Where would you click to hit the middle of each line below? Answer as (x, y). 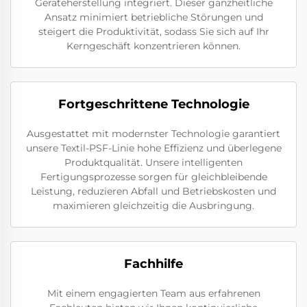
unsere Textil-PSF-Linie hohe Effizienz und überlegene (153, 148)
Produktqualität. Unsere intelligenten (153, 163)
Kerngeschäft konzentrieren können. (153, 46)
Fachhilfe (153, 264)
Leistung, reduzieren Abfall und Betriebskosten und (153, 192)
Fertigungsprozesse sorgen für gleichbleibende (153, 177)
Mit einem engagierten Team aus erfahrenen (153, 294)
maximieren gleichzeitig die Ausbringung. (153, 206)
